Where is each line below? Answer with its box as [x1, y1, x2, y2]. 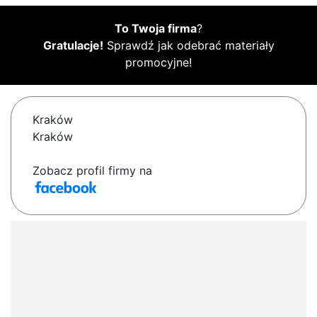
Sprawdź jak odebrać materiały [103, 38, 275, 53]
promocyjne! [125, 55, 192, 70]
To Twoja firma [115, 21, 197, 36]
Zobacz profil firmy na [33, 163, 152, 178]
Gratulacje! [42, 38, 103, 53]
